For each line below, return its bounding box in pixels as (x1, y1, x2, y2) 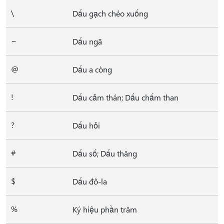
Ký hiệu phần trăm (72, 204, 137, 214)
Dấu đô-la (72, 176, 107, 186)
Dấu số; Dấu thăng (72, 148, 137, 158)
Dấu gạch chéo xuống (72, 8, 148, 18)
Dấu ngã (72, 36, 102, 46)
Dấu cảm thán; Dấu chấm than (72, 92, 178, 102)
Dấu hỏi (72, 120, 100, 130)
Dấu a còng (72, 64, 112, 74)
